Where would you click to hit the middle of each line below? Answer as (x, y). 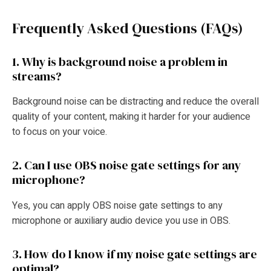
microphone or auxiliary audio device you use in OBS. (121, 220)
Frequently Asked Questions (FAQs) (128, 28)
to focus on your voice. (60, 132)
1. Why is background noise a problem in (120, 62)
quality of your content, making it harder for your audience (131, 117)
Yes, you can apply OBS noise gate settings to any (117, 205)
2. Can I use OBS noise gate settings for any (126, 165)
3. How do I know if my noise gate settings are (135, 254)
